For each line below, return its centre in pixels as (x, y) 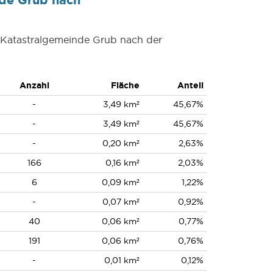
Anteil (190, 85)
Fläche (125, 85)
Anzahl (34, 85)
